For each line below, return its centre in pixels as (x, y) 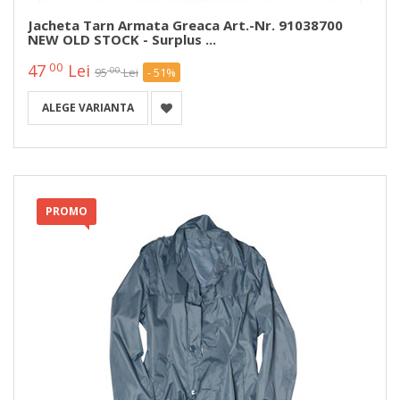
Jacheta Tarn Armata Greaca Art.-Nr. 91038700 (185, 25)
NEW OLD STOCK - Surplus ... (122, 40)
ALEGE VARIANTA (88, 108)
